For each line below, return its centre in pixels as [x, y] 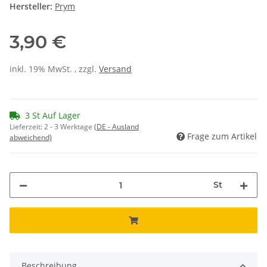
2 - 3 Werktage [69, 127]
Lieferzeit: [27, 127]
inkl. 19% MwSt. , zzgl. [54, 69]
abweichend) [31, 138]
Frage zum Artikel [222, 136]
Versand [115, 69]
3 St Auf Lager [53, 116]
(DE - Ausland [117, 127]
